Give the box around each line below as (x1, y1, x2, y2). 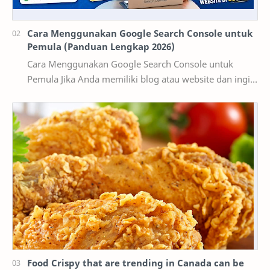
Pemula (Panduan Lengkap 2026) (27, 40, 175, 53)
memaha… (27, 103, 71, 116)
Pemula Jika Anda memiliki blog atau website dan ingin (27, 73, 61, 86)
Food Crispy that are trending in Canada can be (27, 256, 244, 269)
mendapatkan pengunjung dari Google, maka (27, 88, 216, 101)
